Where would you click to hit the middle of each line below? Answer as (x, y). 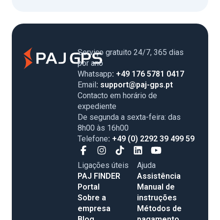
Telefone (93, 139)
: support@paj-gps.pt (135, 85)
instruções (157, 198)
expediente (97, 107)
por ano (90, 63)
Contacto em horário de (117, 96)
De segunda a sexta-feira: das (129, 117)
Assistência (159, 176)
